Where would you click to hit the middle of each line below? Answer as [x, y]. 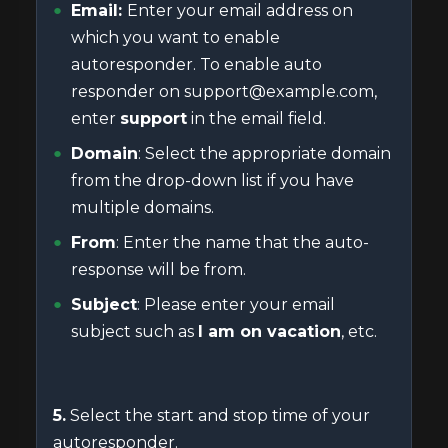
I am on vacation [269, 331]
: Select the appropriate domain [264, 153]
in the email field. [256, 118]
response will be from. [158, 269]
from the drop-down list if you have [212, 180]
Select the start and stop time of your [218, 415]
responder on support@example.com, [224, 91]
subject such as [134, 331]
